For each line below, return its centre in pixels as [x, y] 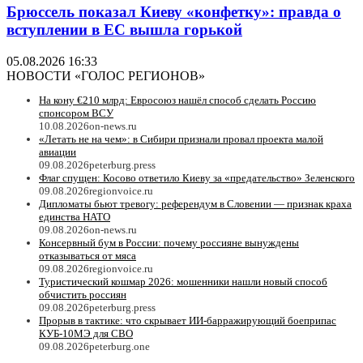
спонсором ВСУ [76, 113]
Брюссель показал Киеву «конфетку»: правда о [174, 12]
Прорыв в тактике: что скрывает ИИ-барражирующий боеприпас [188, 320]
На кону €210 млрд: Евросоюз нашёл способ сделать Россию [177, 100]
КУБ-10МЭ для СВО [86, 333]
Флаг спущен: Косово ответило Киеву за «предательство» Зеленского [197, 178]
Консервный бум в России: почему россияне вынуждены [169, 243]
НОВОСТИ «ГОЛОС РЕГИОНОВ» [106, 76]
